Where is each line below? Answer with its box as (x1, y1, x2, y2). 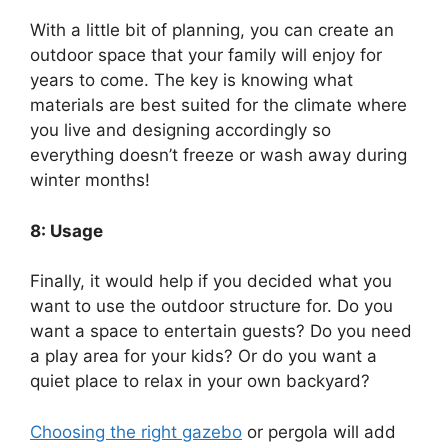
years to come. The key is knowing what (30, 70, 353, 91)
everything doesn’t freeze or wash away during (30, 145, 407, 166)
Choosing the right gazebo (30, 421, 242, 442)
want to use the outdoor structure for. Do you (30, 296, 393, 317)
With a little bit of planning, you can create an (30, 20, 394, 41)
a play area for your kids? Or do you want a (30, 346, 377, 367)
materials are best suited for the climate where (30, 95, 407, 116)
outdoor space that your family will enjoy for (30, 45, 382, 66)
